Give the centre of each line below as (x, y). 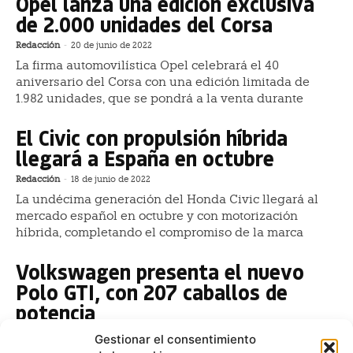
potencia (56, 312)
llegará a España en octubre (145, 158)
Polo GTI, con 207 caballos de (152, 292)
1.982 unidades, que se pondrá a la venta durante (160, 98)
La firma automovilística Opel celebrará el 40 (147, 65)
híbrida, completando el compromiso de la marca (160, 232)
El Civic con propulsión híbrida (152, 137)
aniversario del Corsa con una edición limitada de (163, 82)
